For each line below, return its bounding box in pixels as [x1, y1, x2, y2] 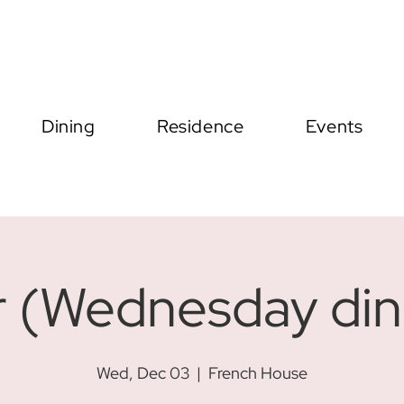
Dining [41, 115, 96, 138]
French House [208, 363, 308, 383]
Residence [157, 115, 244, 138]
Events [305, 115, 363, 138]
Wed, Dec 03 [96, 363, 189, 383]
